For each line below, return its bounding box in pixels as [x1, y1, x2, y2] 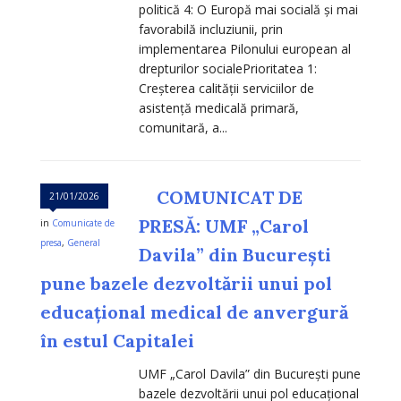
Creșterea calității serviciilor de [139, 80, 314, 98]
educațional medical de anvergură [40, 301, 348, 324]
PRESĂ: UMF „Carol [139, 215, 309, 238]
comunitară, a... [139, 119, 227, 137]
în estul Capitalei [40, 329, 194, 353]
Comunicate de [52, 217, 115, 230]
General [67, 236, 100, 250]
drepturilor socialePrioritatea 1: [139, 60, 317, 78]
